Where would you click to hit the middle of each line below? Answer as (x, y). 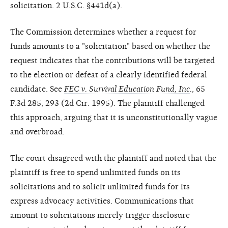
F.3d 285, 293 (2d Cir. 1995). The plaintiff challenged (107, 103)
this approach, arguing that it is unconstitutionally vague (114, 117)
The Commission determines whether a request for (103, 32)
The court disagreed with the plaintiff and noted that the (113, 158)
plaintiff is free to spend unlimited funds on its (95, 172)
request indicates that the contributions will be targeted (112, 60)
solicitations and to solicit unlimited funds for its (100, 187)
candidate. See (37, 89)
